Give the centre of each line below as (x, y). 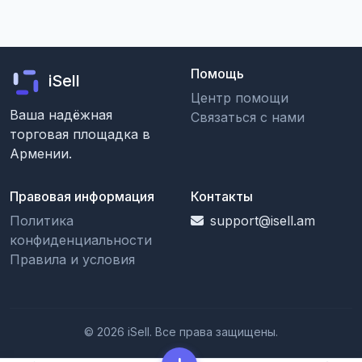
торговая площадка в (80, 134)
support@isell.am (263, 221)
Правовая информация (82, 196)
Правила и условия (72, 259)
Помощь (217, 74)
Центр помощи (240, 98)
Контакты (222, 196)
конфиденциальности (81, 240)
